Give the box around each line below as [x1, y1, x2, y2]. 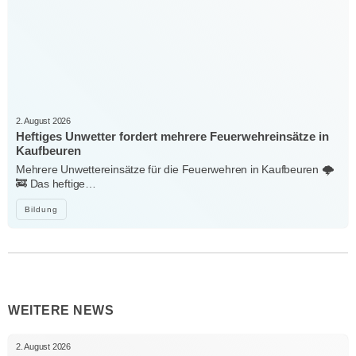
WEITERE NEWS [8, 303, 114, 317]
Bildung [25, 204, 58, 214]
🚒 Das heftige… [16, 176, 96, 190]
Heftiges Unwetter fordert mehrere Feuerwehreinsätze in [16, 129, 329, 143]
